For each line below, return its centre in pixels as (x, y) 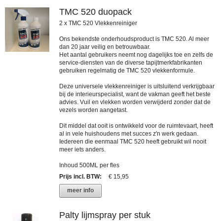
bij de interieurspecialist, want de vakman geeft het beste (135, 94)
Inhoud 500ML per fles (89, 165)
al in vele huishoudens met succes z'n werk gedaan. (129, 133)
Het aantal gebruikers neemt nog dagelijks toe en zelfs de (136, 55)
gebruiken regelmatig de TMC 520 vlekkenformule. (127, 70)
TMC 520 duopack (95, 12)
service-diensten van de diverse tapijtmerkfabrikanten (131, 62)
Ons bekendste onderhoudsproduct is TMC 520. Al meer (134, 39)
